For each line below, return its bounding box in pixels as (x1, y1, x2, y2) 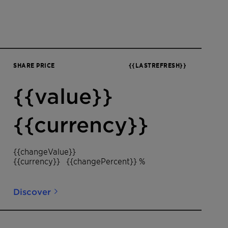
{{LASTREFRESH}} (128, 61, 186, 69)
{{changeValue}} (13, 146, 76, 156)
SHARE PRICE (13, 61, 55, 69)
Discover (13, 186, 51, 196)
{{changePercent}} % (66, 156, 145, 166)
